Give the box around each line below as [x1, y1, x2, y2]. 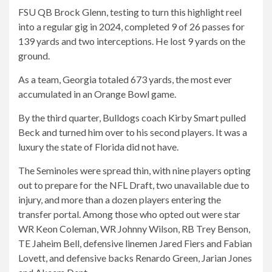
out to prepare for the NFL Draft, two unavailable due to [18, 179, 250, 191]
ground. [18, 50, 50, 61]
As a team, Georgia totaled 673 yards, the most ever [18, 73, 232, 85]
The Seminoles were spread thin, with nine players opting [18, 165, 251, 176]
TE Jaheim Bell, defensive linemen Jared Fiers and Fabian [18, 237, 252, 249]
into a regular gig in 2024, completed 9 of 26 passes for [18, 21, 245, 32]
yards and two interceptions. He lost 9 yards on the [36, 35, 245, 47]
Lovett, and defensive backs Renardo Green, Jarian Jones [18, 252, 252, 263]
